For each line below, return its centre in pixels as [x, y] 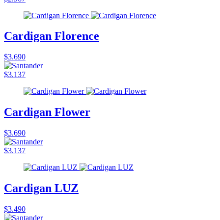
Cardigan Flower [47, 112]
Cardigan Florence [52, 36]
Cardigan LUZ [41, 188]
